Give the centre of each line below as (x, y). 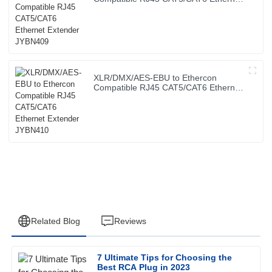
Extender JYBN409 (130, 8)
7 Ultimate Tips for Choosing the (165, 258)
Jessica (68, 263)
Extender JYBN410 (130, 97)
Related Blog (55, 221)
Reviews (130, 221)
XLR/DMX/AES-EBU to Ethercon (155, 77)
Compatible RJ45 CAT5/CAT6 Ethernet (168, 87)
